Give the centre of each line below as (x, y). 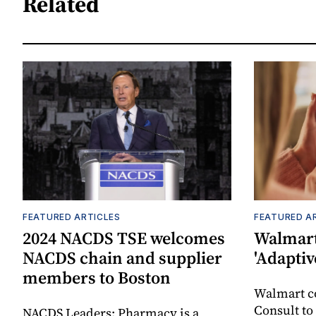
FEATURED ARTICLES (72, 217)
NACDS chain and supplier (122, 258)
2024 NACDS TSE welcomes (124, 238)
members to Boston (97, 278)
